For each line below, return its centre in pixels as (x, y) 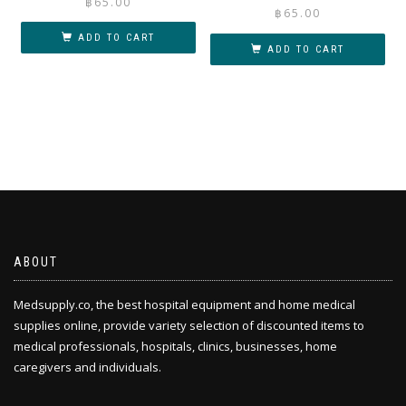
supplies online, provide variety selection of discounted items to (189, 325)
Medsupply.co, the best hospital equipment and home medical (184, 304)
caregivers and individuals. (87, 367)
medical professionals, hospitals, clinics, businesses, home (175, 346)
